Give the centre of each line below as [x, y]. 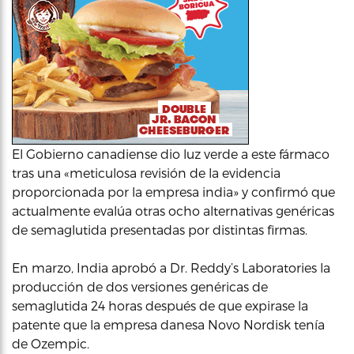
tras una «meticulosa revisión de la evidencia [146, 173]
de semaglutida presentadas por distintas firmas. [160, 230]
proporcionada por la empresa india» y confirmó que [173, 192]
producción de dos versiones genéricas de [140, 286]
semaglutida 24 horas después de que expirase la [160, 305]
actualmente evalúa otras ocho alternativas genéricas [173, 211]
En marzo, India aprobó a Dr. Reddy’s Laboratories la [171, 267]
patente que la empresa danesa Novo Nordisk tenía [168, 324]
